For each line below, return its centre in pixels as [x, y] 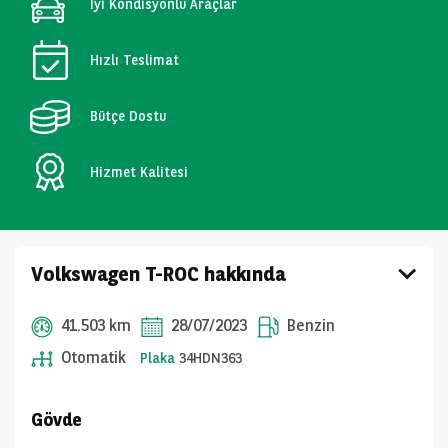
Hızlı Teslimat [134, 59]
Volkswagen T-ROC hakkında [158, 274]
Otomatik [91, 357]
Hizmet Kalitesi [139, 171]
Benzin [309, 325]
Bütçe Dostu [128, 115]
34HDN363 [210, 358]
